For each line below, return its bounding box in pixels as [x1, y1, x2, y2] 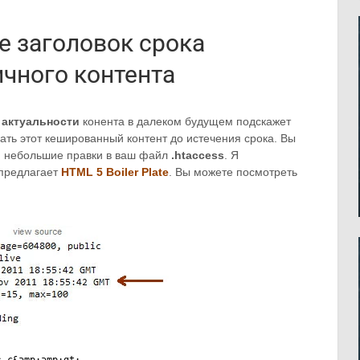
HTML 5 [61, 166, 103, 178]
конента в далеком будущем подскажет [80, 115, 291, 128]
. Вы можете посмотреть [169, 166, 297, 178]
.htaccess [171, 149, 224, 162]
